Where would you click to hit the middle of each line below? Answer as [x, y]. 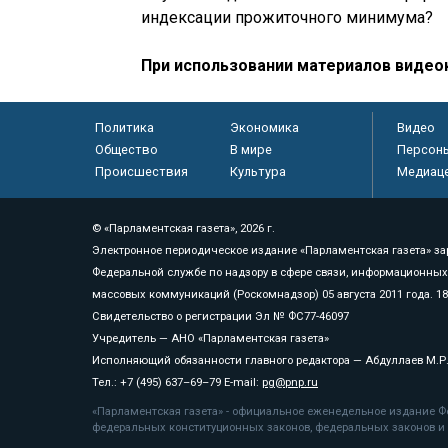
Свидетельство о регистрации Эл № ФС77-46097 [220, 317]
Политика [124, 128]
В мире [250, 150]
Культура [257, 172]
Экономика [264, 128]
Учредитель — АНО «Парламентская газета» [210, 339]
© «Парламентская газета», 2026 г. [183, 229]
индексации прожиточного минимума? [287, 18]
